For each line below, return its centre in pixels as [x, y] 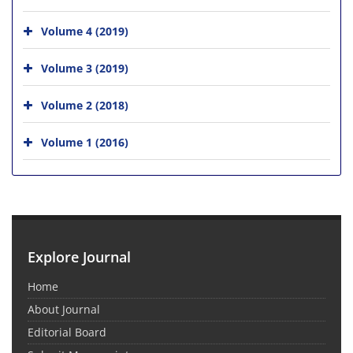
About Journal [64, 309]
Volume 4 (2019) [85, 31]
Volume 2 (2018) [85, 105]
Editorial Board [67, 332]
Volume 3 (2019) [85, 68]
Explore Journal [79, 256]
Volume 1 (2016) [85, 142]
